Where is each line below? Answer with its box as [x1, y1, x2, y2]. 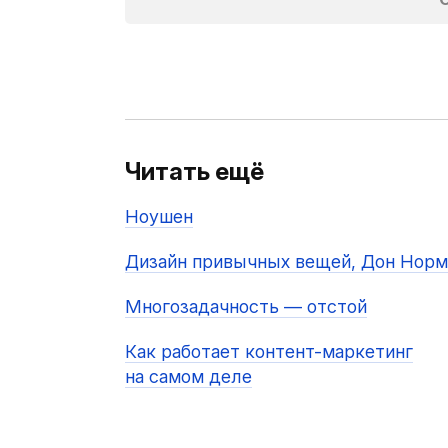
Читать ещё [124, 157, 264, 187]
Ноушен [124, 206, 193, 228]
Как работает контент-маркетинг [124, 341, 413, 363]
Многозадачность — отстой [124, 296, 367, 318]
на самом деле [124, 366, 252, 388]
